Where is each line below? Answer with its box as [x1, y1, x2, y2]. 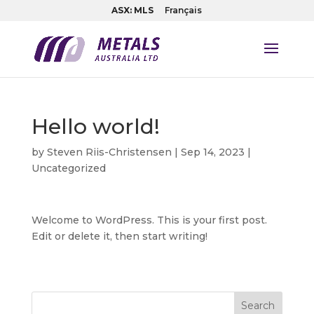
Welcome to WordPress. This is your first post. [31, 214, 267, 226]
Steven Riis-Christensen [46, 146, 172, 158]
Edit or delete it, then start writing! [31, 230, 207, 243]
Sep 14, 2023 [180, 146, 245, 158]
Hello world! [31, 114, 160, 139]
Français [165, 5, 203, 15]
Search [241, 299, 275, 312]
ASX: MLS [111, 5, 154, 15]
